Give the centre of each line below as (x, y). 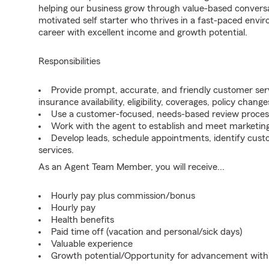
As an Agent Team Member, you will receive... (131, 167)
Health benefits (83, 220)
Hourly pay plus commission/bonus (123, 196)
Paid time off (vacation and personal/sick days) (147, 232)
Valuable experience (92, 244)
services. (56, 150)
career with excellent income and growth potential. (143, 32)
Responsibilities (69, 61)
